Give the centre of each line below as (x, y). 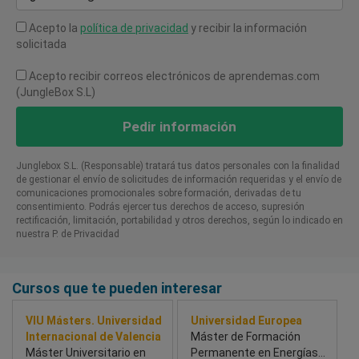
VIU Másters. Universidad (94, 321)
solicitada (41, 44)
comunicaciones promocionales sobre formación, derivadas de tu (159, 194)
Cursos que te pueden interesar (117, 288)
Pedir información (179, 127)
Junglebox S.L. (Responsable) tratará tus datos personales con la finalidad (178, 166)
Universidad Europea (246, 321)
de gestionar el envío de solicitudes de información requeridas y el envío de (179, 180)
